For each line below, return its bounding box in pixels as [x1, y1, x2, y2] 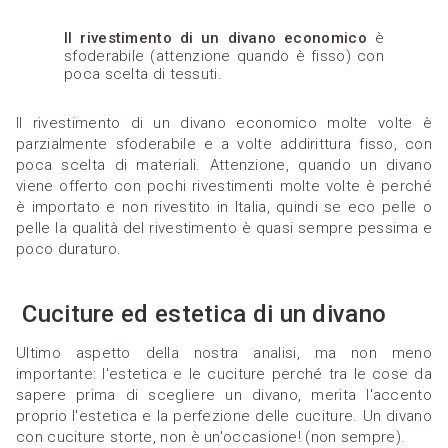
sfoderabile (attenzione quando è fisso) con [64, 47, 384, 66]
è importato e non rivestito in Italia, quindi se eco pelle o [16, 198, 432, 217]
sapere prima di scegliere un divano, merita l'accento [16, 386, 432, 405]
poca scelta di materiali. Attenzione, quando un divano [16, 156, 432, 175]
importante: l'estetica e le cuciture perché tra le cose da [16, 365, 432, 384]
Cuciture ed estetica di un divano [16, 300, 387, 329]
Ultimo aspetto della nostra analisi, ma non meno [16, 344, 432, 363]
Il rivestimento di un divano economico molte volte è [16, 114, 432, 133]
